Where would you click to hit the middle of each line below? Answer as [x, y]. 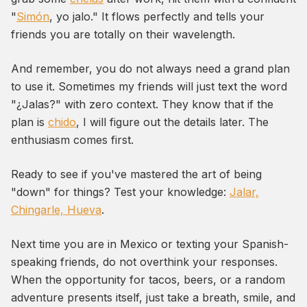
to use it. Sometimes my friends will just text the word [149, 87]
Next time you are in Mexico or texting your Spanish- [150, 244]
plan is [29, 122]
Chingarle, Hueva [56, 210]
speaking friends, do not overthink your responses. [144, 262]
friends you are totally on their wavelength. [123, 35]
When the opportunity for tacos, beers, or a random [148, 280]
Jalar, [244, 192]
